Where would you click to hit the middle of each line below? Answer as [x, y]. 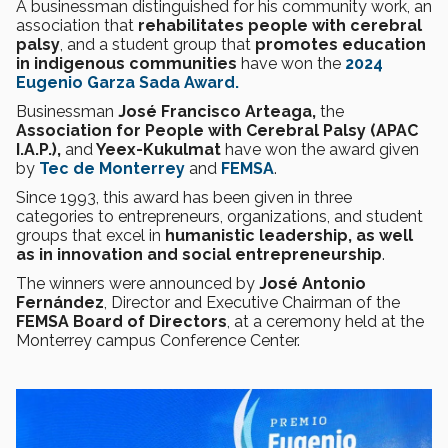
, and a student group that [157, 44]
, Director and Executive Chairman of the [252, 302]
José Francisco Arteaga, [217, 111]
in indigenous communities [126, 63]
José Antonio [312, 283]
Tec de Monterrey [112, 168]
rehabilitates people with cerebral [280, 25]
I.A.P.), [40, 149]
